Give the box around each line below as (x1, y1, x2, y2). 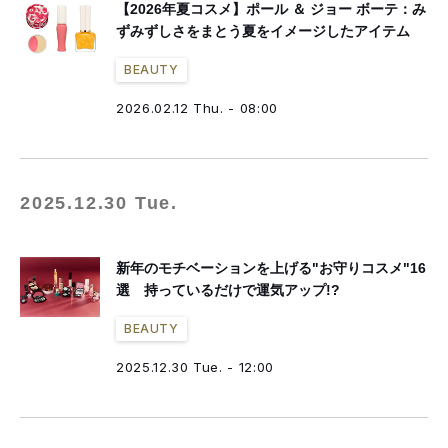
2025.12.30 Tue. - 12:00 (116, 359, 274, 375)
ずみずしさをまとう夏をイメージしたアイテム (116, 23, 410, 39)
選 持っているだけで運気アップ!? (116, 282, 340, 298)
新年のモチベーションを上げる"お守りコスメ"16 (116, 260, 426, 276)
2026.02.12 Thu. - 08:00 (116, 100, 278, 116)
